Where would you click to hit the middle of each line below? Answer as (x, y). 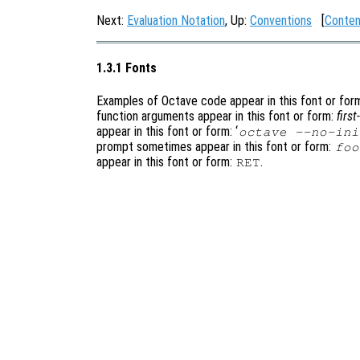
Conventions (281, 20)
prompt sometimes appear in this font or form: (215, 146)
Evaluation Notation (176, 20)
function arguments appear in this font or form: (217, 116)
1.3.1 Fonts (127, 68)
